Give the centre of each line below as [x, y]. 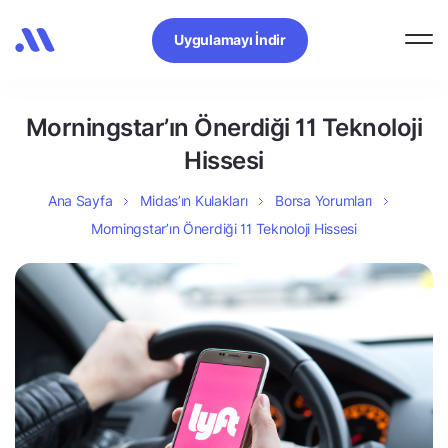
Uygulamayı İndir [230, 39]
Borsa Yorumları [324, 200]
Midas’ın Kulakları [194, 200]
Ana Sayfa [80, 200]
